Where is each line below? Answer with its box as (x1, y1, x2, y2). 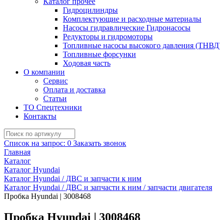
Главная (4, 148, 30, 156)
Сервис (43, 77, 68, 85)
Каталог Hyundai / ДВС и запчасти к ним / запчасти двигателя (4, 183, 212, 192)
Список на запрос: (4, 139, 67, 147)
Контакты (24, 112, 56, 120)
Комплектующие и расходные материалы (63, 15, 201, 23)
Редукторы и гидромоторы (63, 32, 153, 41)
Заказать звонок (73, 139, 126, 147)
